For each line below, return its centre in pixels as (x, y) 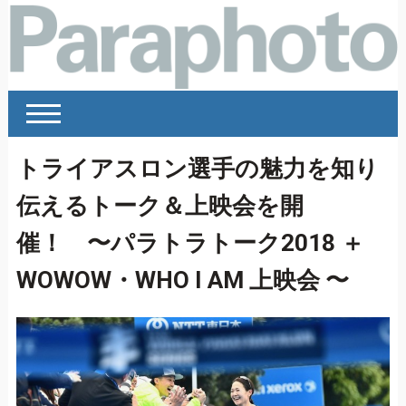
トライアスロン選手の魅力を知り (197, 169)
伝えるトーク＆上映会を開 (159, 206)
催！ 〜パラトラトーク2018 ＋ (190, 243)
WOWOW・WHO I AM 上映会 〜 (182, 280)
